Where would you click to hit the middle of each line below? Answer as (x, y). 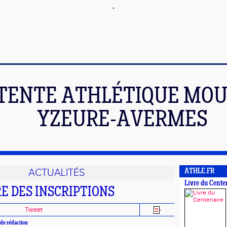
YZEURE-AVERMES (122, 121)
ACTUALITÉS (56, 173)
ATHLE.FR (199, 172)
